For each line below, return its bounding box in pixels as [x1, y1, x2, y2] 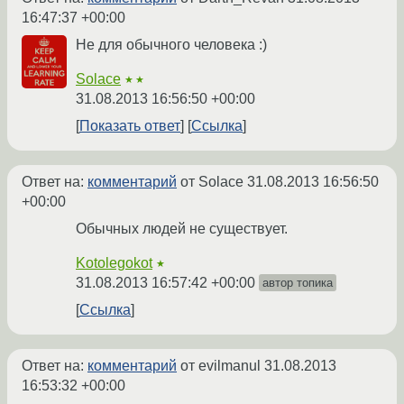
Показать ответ [79, 118, 180, 134]
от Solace [177, 174, 247, 190]
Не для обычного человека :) [76, 37, 267, 53]
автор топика [262, 276, 333, 290]
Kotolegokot [76, 255, 152, 271]
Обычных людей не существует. [76, 221, 288, 237]
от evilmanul [177, 358, 264, 374]
